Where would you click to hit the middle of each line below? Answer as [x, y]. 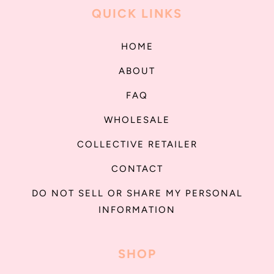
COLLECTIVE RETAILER [137, 144]
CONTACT [137, 168]
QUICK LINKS [137, 13]
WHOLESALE [137, 120]
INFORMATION [137, 209]
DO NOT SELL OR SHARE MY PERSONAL [137, 193]
